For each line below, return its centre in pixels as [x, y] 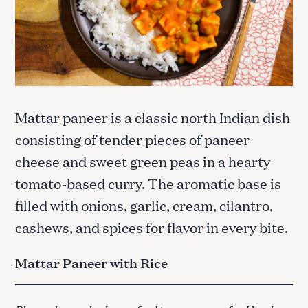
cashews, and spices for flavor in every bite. [153, 227]
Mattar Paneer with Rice [91, 263]
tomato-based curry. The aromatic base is [148, 183]
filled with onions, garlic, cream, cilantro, [144, 205]
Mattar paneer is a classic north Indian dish [153, 117]
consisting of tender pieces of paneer [132, 139]
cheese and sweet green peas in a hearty [143, 161]
